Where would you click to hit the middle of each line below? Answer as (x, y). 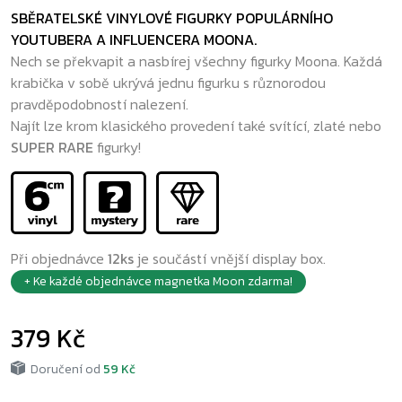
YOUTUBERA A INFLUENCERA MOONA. (134, 39)
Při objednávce (59, 258)
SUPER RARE (54, 147)
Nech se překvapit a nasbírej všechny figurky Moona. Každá (197, 61)
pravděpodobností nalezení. (100, 104)
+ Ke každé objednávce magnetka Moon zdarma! (158, 281)
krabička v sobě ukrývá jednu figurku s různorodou (168, 83)
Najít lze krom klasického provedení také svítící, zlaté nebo (196, 126)
